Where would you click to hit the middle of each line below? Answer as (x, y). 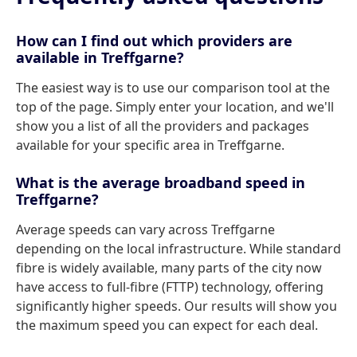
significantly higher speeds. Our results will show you (177, 306)
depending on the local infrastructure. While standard (178, 249)
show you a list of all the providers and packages (163, 126)
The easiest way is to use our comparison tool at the (173, 88)
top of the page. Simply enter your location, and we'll (175, 107)
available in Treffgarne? (100, 57)
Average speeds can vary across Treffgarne (145, 229)
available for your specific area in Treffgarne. (150, 145)
